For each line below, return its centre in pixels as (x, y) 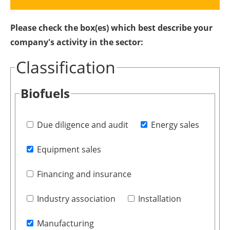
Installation (159, 199)
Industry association (76, 199)
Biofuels (45, 93)
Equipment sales (69, 150)
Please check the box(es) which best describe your (111, 27)
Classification (66, 67)
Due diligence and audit (82, 125)
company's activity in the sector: (77, 42)
